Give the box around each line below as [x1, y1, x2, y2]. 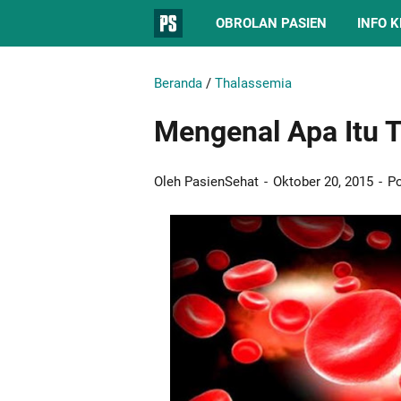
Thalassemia [215, 75, 292, 91]
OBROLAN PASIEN [216, 15, 327, 31]
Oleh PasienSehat [154, 174, 262, 191]
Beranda [154, 75, 202, 91]
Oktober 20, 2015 [273, 174, 377, 191]
